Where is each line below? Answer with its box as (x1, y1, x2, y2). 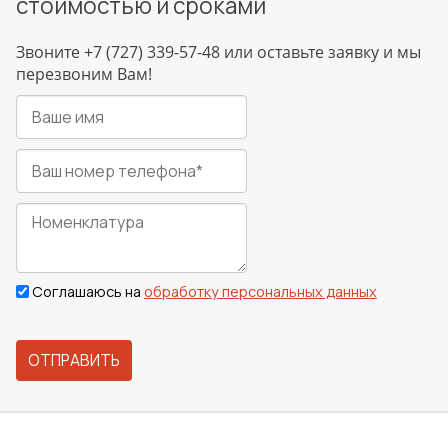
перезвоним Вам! (16, 63, 152, 85)
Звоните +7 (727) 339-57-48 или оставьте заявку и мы (16, 41, 421, 63)
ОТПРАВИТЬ (28, 350, 120, 371)
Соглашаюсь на (32, 282, 144, 301)
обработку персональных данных (144, 282, 377, 301)
